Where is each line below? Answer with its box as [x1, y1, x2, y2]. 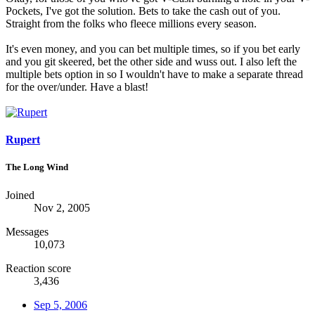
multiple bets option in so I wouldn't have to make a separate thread [6, 67, 303, 80]
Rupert [6, 134, 40, 146]
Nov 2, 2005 [34, 201, 90, 214]
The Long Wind [6, 162, 68, 173]
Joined [6, 188, 34, 201]
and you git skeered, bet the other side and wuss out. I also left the [6, 55, 297, 67]
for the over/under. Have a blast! [6, 80, 148, 93]
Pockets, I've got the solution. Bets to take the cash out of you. [6, 4, 281, 17]
